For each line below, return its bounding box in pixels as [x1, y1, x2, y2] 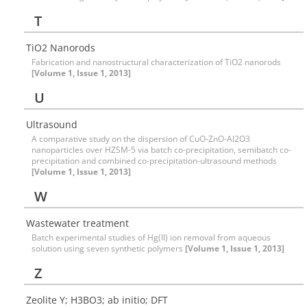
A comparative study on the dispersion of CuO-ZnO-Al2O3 [32, 133, 250, 145]
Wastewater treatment [26, 217, 129, 230]
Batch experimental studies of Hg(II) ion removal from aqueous [32, 232, 271, 243]
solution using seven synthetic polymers [32, 243, 185, 254]
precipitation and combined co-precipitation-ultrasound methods [32, 155, 277, 167]
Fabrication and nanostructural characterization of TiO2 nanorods [32, 56, 281, 68]
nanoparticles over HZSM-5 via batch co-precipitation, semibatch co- [32, 144, 291, 156]
